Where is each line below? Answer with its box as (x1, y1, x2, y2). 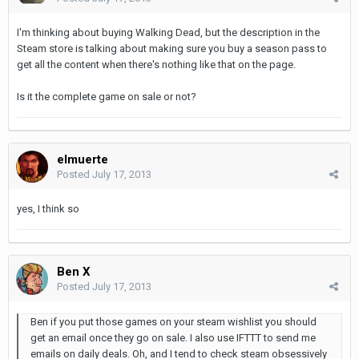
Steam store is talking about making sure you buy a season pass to (17, 42, 327, 54)
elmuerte (57, 151, 108, 167)
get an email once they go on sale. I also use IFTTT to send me (30, 331, 316, 344)
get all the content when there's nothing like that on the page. (17, 58, 296, 71)
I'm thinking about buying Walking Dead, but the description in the (17, 26, 320, 38)
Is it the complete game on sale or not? (17, 90, 196, 103)
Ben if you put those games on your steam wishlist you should (30, 315, 317, 328)
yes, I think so (17, 202, 79, 215)
